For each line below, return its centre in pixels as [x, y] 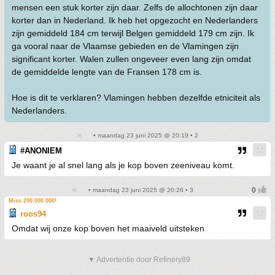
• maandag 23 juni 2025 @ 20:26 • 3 [140, 190]
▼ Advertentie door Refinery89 [139, 260]
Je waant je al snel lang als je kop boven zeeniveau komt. [123, 165]
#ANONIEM [41, 151]
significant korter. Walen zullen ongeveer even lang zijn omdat [131, 59]
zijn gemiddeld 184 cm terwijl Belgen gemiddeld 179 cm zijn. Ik [133, 33]
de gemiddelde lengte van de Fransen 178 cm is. [107, 72]
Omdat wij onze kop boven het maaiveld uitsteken [108, 228]
